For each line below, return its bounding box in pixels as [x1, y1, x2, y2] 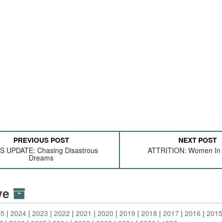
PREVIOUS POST [13, 135, 69, 145]
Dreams [29, 153, 54, 163]
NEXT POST [178, 135, 217, 145]
